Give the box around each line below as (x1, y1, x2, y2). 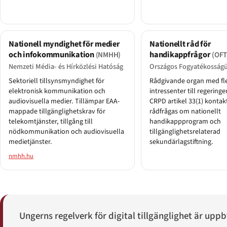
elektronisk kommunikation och (9, 86, 105, 96)
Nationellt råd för (149, 38, 211, 51)
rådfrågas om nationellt (149, 106, 221, 117)
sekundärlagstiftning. (149, 136, 213, 147)
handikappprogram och (149, 116, 221, 127)
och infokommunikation (9, 49, 96, 61)
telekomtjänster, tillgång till (9, 116, 93, 127)
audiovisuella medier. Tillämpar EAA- (9, 96, 120, 106)
